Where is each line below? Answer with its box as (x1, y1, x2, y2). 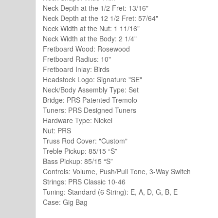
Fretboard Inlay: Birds (43, 64, 109, 74)
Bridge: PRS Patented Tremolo (43, 94, 137, 105)
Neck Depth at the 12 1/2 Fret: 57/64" (43, 13, 158, 23)
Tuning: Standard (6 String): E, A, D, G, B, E (43, 186, 178, 197)
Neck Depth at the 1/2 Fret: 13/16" (43, 2, 148, 13)
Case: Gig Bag (43, 197, 88, 207)
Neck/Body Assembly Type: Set (43, 84, 139, 94)
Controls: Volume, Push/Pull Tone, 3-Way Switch (43, 166, 191, 176)
